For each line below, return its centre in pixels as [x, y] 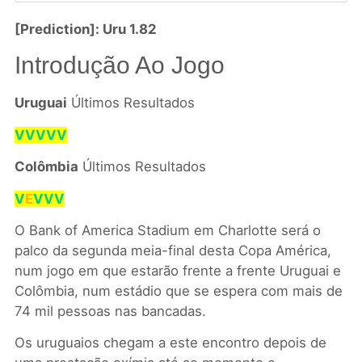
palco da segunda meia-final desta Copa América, [173, 250]
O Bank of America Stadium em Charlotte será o [167, 230]
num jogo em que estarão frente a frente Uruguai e [177, 271]
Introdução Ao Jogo [119, 65]
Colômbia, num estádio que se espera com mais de [178, 291]
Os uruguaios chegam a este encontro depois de [170, 343]
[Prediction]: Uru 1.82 [85, 29]
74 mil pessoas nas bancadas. [110, 311]
